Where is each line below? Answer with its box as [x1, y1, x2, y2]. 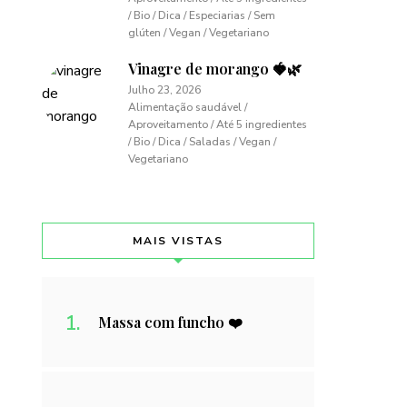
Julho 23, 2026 [128, 83, 201, 97]
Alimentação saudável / [128, 100, 247, 114]
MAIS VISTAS [133, 233, 223, 248]
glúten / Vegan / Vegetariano [128, 25, 269, 40]
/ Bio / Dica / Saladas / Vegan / [128, 134, 276, 149]
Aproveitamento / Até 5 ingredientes [128, 117, 307, 132]
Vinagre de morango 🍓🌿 [128, 59, 302, 78]
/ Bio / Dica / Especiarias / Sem [128, 8, 275, 23]
